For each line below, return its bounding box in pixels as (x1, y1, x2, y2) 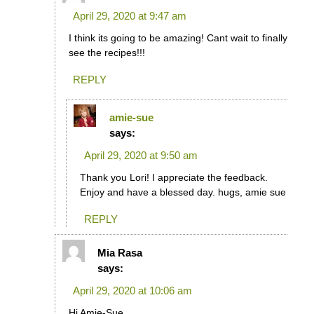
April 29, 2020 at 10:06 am (72, 285, 192, 297)
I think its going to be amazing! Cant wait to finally (68, 32, 287, 44)
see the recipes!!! (68, 47, 145, 59)
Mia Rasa (97, 247, 143, 259)
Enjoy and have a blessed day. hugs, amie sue (79, 186, 286, 198)
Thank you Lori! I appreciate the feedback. (79, 171, 268, 183)
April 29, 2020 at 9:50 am (83, 149, 198, 161)
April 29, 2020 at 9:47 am (72, 10, 186, 22)
